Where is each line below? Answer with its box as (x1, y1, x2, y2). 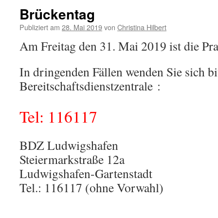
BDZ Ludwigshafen (19, 137, 118, 153)
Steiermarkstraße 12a (19, 151, 125, 167)
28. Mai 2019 (62, 22, 102, 32)
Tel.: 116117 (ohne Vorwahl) (19, 179, 163, 196)
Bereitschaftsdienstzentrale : (19, 77, 161, 94)
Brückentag (19, 4, 95, 24)
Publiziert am (19, 22, 60, 32)
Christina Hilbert (117, 22, 166, 32)
